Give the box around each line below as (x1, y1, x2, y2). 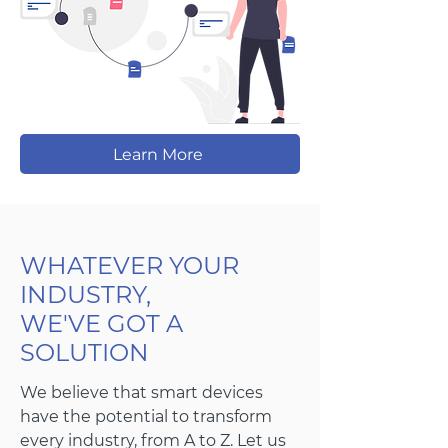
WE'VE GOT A (20, 309, 183, 338)
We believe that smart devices (20, 383, 263, 402)
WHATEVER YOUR (20, 251, 239, 280)
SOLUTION (20, 338, 149, 367)
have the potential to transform (20, 407, 272, 426)
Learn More (113, 144, 203, 164)
